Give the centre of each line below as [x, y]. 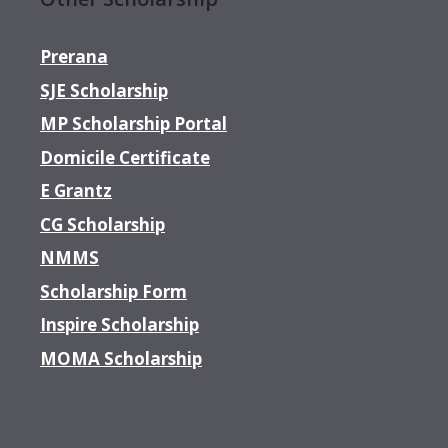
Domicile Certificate [125, 157]
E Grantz [76, 191]
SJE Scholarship [104, 90]
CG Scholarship [102, 224]
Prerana [74, 57]
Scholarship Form [113, 291]
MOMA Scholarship [121, 358]
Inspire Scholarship [119, 325]
